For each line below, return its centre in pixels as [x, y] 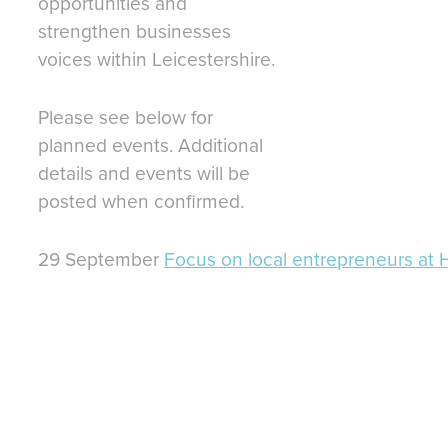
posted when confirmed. [141, 201]
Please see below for [125, 117]
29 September [101, 259]
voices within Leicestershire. [156, 59]
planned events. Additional [150, 145]
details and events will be [144, 173]
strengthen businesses [134, 31]
